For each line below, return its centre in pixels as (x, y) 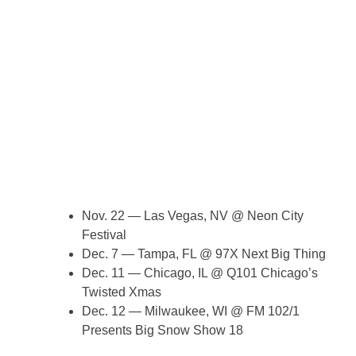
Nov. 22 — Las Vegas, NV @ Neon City (193, 216)
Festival (104, 235)
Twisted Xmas (122, 292)
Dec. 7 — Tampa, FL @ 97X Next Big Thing (204, 254)
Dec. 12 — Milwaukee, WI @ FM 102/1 (191, 311)
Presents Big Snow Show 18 (163, 331)
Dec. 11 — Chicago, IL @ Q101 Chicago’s (200, 273)
